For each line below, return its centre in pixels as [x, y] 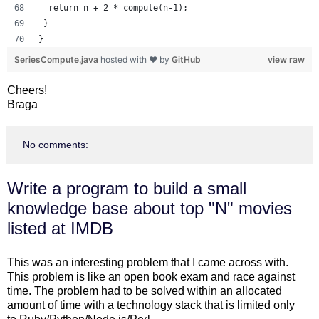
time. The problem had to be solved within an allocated [145, 291]
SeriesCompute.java [57, 60]
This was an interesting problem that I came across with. [148, 262]
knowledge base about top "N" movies [150, 209]
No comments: [56, 145]
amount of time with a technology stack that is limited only [151, 305]
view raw [286, 60]
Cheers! [27, 90]
